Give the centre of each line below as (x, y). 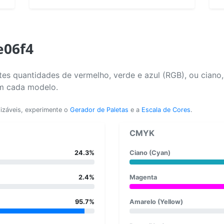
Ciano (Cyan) (150, 152)
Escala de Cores (166, 109)
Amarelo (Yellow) (156, 201)
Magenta (143, 177)
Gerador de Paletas (99, 109)
